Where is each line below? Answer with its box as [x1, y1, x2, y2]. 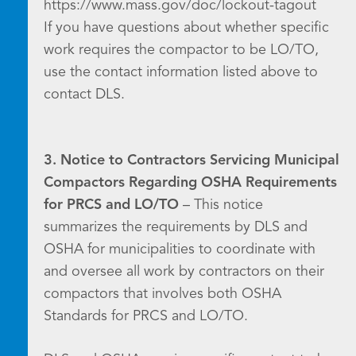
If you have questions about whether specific [44, 21, 329, 35]
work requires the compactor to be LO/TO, [44, 43, 319, 57]
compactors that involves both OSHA [44, 287, 281, 301]
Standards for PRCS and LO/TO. [44, 309, 248, 323]
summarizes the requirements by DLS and [44, 220, 308, 234]
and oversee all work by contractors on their [44, 265, 324, 279]
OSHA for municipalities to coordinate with [44, 242, 315, 257]
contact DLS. [44, 87, 125, 102]
